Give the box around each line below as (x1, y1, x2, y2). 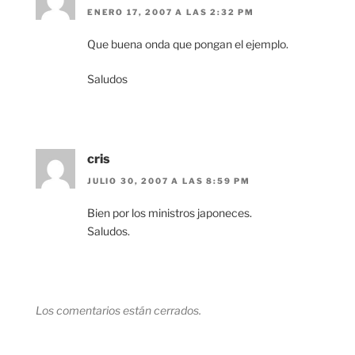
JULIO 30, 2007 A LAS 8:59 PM (87, 176, 250, 186)
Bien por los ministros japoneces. (87, 206, 252, 220)
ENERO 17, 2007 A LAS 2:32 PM (87, 7, 254, 17)
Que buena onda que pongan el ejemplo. (87, 37, 288, 52)
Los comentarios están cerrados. (36, 303, 201, 318)
